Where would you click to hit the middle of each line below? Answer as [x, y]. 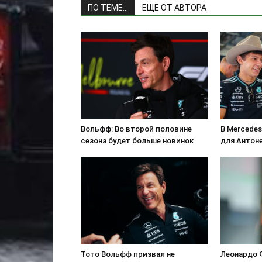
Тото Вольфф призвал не [128, 254]
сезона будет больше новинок [137, 141]
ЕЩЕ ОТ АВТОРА [174, 8]
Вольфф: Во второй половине [136, 129]
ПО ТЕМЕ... [108, 8]
